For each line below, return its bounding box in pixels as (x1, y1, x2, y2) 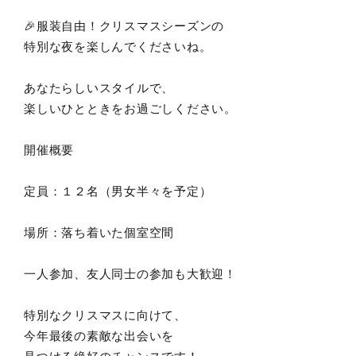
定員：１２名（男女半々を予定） (24, 184, 212, 199)
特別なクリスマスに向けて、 (24, 308, 187, 323)
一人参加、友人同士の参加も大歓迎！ (24, 267, 237, 281)
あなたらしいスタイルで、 (24, 81, 174, 95)
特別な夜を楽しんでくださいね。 (24, 40, 212, 54)
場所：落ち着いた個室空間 (24, 226, 174, 240)
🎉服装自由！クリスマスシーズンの (24, 19, 224, 33)
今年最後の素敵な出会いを (24, 329, 174, 343)
